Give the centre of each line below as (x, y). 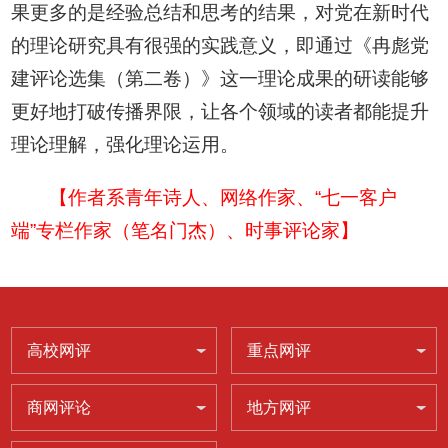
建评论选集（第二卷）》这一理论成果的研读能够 (220, 79)
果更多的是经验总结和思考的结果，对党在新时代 (220, 13)
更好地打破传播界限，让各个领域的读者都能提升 (220, 112)
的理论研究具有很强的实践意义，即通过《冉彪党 (220, 46)
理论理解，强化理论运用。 (125, 145)
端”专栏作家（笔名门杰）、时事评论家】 (185, 231)
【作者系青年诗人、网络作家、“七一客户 (222, 198)
